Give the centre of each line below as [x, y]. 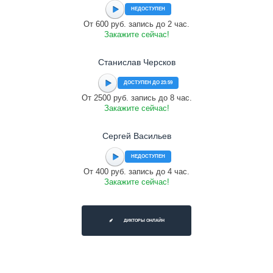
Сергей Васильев [136, 136]
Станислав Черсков [136, 62]
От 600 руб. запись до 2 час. [136, 24]
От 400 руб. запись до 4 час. [136, 172]
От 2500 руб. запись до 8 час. [136, 98]
